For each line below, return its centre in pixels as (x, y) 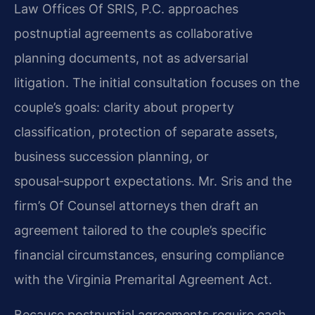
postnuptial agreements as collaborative (133, 34)
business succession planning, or (111, 157)
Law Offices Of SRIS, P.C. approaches (126, 9)
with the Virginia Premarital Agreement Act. (143, 280)
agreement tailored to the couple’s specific (140, 231)
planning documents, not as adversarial (131, 58)
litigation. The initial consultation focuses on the (157, 83)
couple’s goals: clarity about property (124, 108)
